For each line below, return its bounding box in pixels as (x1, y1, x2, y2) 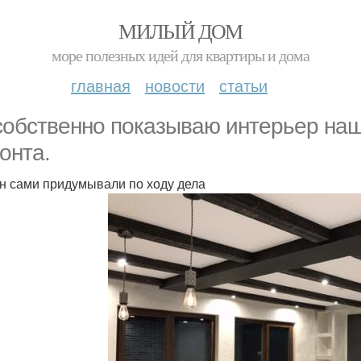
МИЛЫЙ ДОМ (118, 17, 243, 44)
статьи (219, 73, 268, 97)
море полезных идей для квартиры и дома (52, 44, 309, 66)
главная (71, 73, 131, 97)
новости (145, 73, 205, 97)
